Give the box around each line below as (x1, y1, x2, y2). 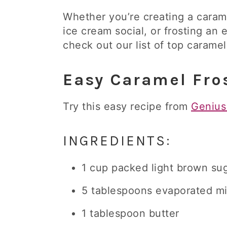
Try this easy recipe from (63, 100, 191, 112)
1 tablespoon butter (82, 207, 179, 219)
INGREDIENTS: (63, 133, 171, 149)
